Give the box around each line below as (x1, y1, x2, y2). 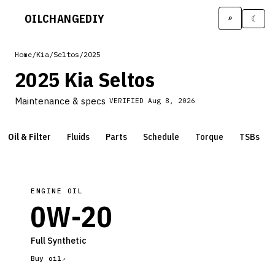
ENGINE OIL (31, 187, 83, 195)
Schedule (143, 131, 179, 142)
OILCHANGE (25, 11, 86, 26)
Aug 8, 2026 (148, 96, 195, 105)
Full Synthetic (31, 235, 87, 246)
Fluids (67, 131, 90, 142)
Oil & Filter (8, 131, 51, 142)
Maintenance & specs (15, 95, 106, 107)
